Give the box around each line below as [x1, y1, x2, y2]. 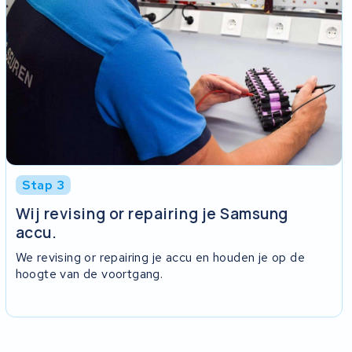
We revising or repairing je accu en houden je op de [15, 248, 306, 266]
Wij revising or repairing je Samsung [15, 203, 289, 225]
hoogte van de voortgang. [15, 265, 163, 282]
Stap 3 [21, 176, 65, 193]
